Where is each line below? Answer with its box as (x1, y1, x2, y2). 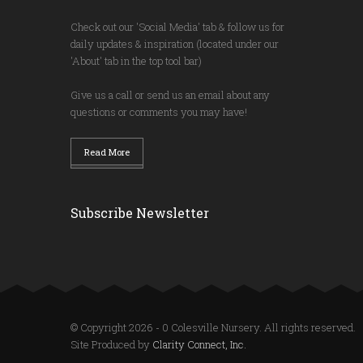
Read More (84, 145, 130, 158)
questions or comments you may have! (70, 104, 247, 119)
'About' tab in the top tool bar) (70, 53, 202, 68)
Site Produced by (70, 336, 152, 352)
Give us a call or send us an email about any (70, 87, 270, 102)
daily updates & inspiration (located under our (70, 36, 279, 51)
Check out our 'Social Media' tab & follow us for (70, 19, 284, 34)
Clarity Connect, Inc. (152, 336, 246, 352)
